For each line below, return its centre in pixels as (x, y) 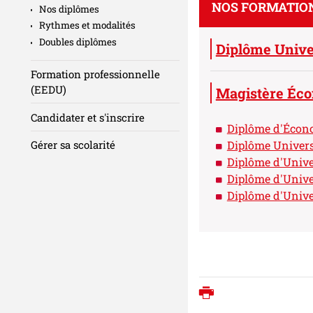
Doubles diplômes (78, 42)
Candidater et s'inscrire (88, 117)
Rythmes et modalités (87, 26)
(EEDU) (49, 90)
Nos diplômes (69, 9)
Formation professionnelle (95, 74)
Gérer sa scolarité (73, 145)
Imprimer (250, 294)
